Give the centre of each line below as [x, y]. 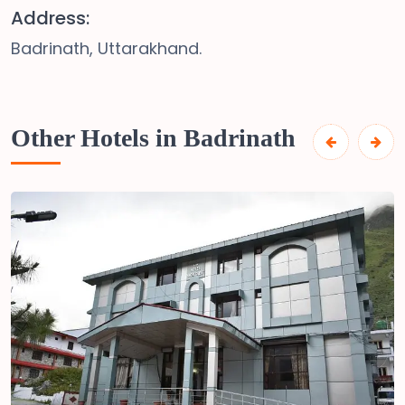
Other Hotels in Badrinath [153, 138]
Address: [50, 18]
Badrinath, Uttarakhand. [106, 48]
